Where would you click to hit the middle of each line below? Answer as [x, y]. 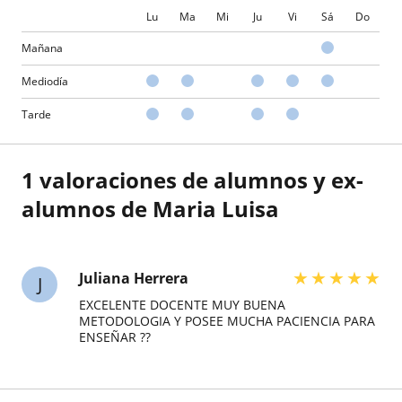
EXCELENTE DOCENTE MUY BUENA [182, 305]
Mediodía [45, 81]
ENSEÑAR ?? [115, 337]
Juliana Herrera [134, 278]
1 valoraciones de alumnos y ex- [192, 180]
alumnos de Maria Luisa [150, 209]
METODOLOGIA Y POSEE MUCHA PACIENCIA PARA [227, 321]
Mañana [42, 48]
